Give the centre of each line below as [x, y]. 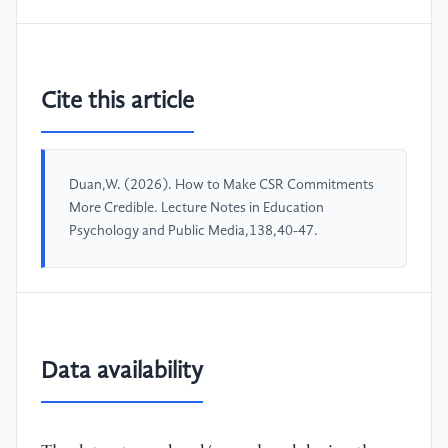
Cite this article [117, 102]
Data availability [122, 371]
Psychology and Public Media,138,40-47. [193, 231]
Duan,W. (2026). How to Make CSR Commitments [221, 185]
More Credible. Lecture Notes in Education [196, 208]
